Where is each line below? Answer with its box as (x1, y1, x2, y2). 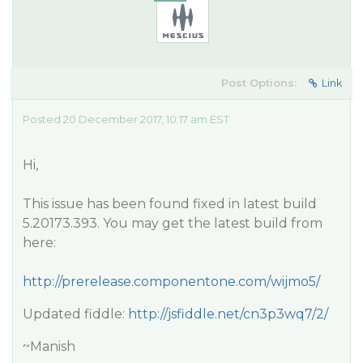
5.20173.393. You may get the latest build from (23, 216, 322, 231)
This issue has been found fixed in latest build (23, 196, 317, 211)
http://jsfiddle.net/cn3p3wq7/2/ (128, 306, 328, 322)
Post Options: (221, 76, 297, 89)
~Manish (23, 339, 75, 354)
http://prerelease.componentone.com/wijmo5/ (23, 274, 320, 289)
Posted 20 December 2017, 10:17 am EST (23, 113, 229, 126)
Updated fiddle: (23, 306, 128, 322)
